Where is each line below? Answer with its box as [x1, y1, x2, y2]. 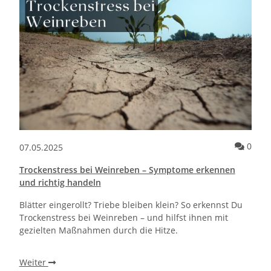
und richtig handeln [19, 177, 101, 189]
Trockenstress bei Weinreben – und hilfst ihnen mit [19, 212, 228, 224]
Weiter [19, 256, 48, 269]
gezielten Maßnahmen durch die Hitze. [19, 224, 178, 237]
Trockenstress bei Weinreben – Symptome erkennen [19, 164, 235, 176]
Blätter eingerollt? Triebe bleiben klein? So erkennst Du [19, 199, 243, 211]
